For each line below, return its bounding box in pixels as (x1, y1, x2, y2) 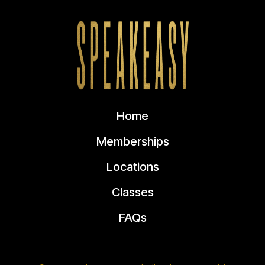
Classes (111, 185, 154, 199)
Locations (106, 160, 159, 174)
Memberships (96, 134, 169, 148)
